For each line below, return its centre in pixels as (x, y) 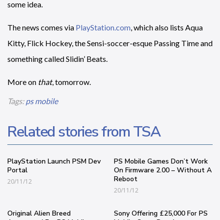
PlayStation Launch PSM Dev (54, 161)
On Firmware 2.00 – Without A (163, 170)
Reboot (126, 179)
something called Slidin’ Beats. (57, 59)
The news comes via (41, 27)
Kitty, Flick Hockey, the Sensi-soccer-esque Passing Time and (110, 43)
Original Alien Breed (39, 213)
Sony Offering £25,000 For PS (161, 213)
